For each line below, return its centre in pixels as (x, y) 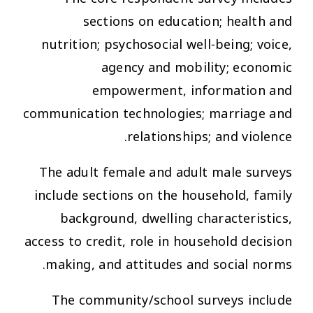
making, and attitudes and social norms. (169, 264)
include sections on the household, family (163, 195)
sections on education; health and (187, 21)
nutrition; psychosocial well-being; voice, (167, 44)
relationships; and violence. (209, 137)
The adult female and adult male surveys (165, 172)
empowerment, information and (192, 90)
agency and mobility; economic (197, 67)
